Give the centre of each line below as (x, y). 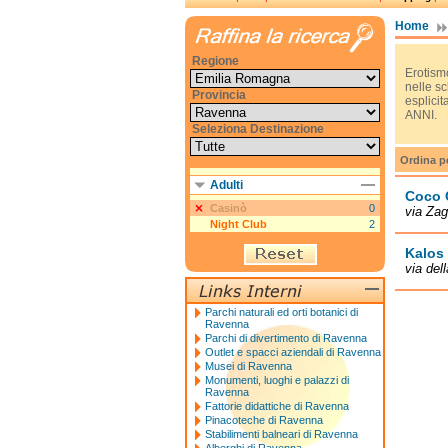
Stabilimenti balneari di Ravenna (281, 434)
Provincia (218, 95)
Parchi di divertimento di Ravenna (285, 338)
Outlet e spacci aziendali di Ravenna (292, 352)
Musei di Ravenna (248, 366)
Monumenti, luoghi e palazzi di (276, 380)
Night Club (238, 224)
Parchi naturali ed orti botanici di (281, 312)
